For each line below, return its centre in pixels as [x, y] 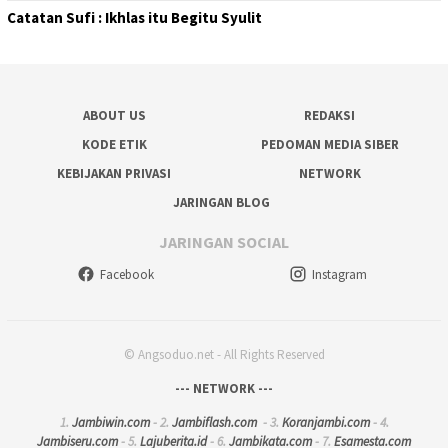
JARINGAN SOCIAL [224, 241]
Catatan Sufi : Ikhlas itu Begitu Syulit [134, 17]
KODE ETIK [114, 144]
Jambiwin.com [110, 422]
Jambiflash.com [214, 422]
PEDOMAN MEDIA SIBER [329, 144]
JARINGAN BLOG [222, 202]
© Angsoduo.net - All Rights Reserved [224, 354]
